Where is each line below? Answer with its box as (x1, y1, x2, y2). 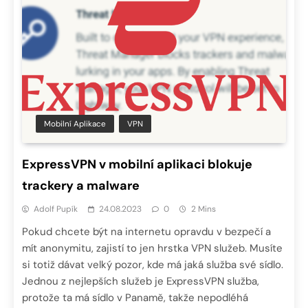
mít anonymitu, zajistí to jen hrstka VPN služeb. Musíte (22, 241, 283, 255)
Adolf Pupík (34, 203, 78, 214)
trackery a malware (22, 177, 140, 194)
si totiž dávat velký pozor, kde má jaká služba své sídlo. (22, 257, 283, 272)
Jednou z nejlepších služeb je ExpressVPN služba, (22, 274, 259, 288)
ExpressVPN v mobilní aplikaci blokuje (22, 155, 252, 173)
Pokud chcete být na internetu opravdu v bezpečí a (22, 224, 271, 239)
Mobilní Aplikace (44, 118, 106, 129)
